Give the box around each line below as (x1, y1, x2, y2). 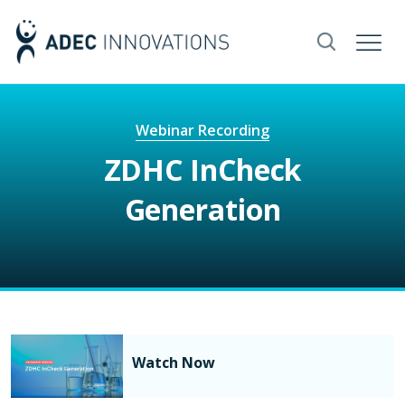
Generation (124, 190, 281, 229)
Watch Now (132, 352, 215, 372)
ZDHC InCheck (103, 150, 302, 189)
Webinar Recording (136, 120, 269, 140)
